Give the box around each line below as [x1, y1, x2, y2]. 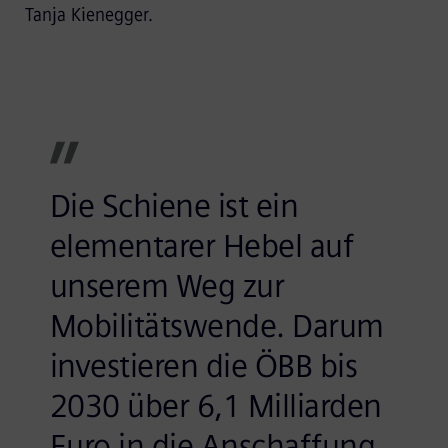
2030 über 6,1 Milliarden [49, 386, 382, 425]
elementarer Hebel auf [49, 226, 354, 265]
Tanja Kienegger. [24, 3, 153, 26]
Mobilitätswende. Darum [49, 306, 384, 345]
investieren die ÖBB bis [49, 346, 358, 385]
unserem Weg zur [49, 266, 285, 305]
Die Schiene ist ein [49, 186, 299, 225]
